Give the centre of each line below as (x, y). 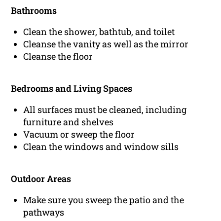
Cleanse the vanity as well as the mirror (106, 44)
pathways (44, 212)
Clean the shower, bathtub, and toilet (99, 32)
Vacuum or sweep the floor (79, 134)
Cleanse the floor (58, 56)
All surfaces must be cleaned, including (105, 110)
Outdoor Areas (41, 179)
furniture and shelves (69, 122)
